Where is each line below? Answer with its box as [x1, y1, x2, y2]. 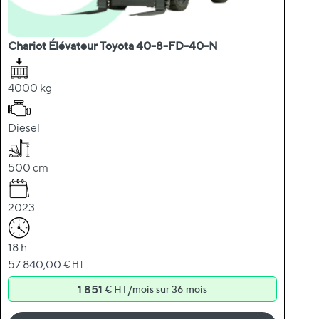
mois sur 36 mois [132, 282, 207, 295]
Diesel [8, 120, 40, 135]
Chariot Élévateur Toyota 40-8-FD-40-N [8, 38, 218, 53]
